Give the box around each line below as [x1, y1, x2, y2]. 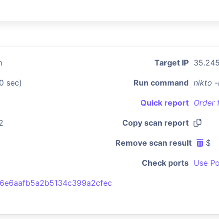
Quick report [140, 98, 189, 108]
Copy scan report [122, 118, 189, 128]
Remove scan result [115, 138, 192, 148]
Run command [133, 78, 189, 88]
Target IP [154, 58, 189, 67]
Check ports [142, 158, 189, 168]
